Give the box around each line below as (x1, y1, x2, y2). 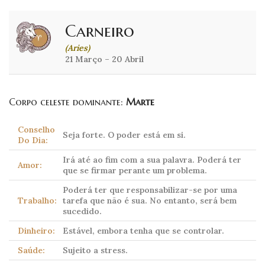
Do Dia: (18, 135, 48, 146)
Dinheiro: (18, 225, 55, 237)
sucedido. (63, 206, 102, 217)
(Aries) (65, 43, 90, 54)
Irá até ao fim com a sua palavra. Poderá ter (63, 154, 241, 166)
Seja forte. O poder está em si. (63, 130, 186, 141)
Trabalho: (18, 195, 57, 206)
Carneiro (65, 21, 134, 42)
